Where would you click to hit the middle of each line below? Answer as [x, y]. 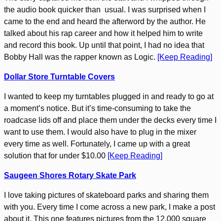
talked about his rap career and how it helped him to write [103, 34]
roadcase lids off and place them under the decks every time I [110, 120]
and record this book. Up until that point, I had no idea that [104, 45]
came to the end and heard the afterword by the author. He [105, 22]
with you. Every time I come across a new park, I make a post [110, 207]
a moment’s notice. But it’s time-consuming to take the [97, 109]
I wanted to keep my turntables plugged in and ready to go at [109, 97]
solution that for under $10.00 [56, 156]
